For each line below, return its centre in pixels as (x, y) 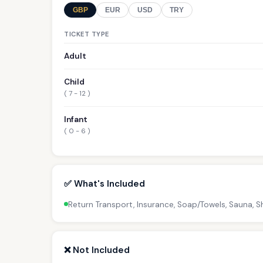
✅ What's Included (104, 183)
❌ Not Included (97, 250)
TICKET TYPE (87, 34)
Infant (76, 119)
